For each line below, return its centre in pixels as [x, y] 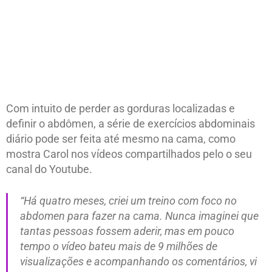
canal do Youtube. [49, 169]
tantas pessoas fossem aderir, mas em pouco [127, 231]
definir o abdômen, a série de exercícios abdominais [131, 123]
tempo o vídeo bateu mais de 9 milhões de [119, 246]
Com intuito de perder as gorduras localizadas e [121, 108]
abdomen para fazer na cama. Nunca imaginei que [139, 216]
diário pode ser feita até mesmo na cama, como [121, 138]
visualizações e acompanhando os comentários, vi [138, 261]
